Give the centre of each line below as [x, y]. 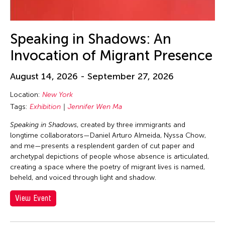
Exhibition [45, 107]
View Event [33, 198]
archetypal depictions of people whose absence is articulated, [109, 157]
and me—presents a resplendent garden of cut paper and [102, 146]
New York [58, 95]
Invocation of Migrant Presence [111, 56]
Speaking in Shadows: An [91, 39]
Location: [26, 95]
